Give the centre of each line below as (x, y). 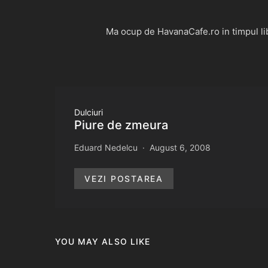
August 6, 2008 (180, 147)
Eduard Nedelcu (106, 147)
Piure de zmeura (121, 125)
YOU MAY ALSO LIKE (103, 241)
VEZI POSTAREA (124, 178)
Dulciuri (89, 112)
